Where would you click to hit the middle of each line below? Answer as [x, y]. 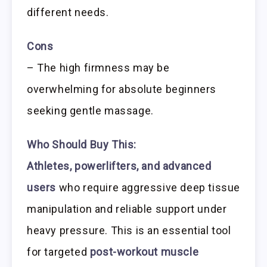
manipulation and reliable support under [127, 209]
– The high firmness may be [98, 67]
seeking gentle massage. [90, 110]
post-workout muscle [144, 252]
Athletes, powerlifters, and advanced [119, 166]
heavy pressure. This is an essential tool [129, 230]
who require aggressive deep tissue [148, 187]
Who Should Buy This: [82, 144]
